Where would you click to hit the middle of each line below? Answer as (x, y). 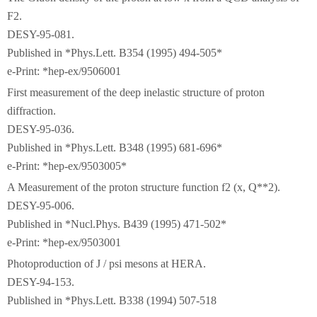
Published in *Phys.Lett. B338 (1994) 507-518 (112, 300)
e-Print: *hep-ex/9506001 (64, 71)
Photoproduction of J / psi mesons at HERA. (106, 264)
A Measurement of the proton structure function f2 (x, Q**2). (144, 187)
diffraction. (31, 111)
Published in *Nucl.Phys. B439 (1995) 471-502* (117, 224)
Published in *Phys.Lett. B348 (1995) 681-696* (115, 148)
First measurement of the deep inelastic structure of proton (136, 92)
